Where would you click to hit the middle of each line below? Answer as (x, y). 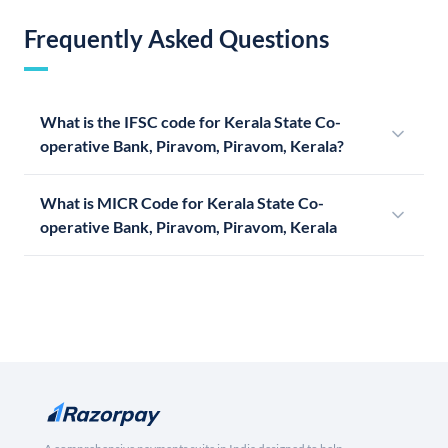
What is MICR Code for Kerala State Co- (182, 203)
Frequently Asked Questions (176, 39)
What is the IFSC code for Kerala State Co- (190, 122)
